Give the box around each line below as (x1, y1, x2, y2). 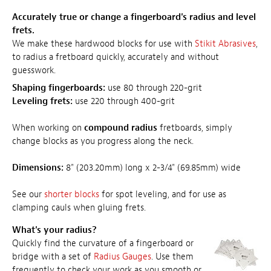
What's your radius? (12, 224, 97, 237)
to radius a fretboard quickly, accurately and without (12, 51, 219, 63)
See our (12, 189, 44, 201)
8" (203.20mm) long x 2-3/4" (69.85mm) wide (64, 162, 241, 174)
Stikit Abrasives (195, 38, 256, 50)
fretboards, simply (157, 122, 232, 134)
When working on (12, 122, 84, 134)
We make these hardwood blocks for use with (12, 38, 195, 50)
